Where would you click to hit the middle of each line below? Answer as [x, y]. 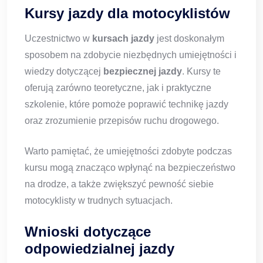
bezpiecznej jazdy [143, 72]
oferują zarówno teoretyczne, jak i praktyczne [118, 88]
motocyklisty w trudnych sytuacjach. [99, 201]
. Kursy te [201, 72]
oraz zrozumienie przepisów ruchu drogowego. [122, 121]
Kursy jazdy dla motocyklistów [127, 14]
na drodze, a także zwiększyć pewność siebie [119, 184]
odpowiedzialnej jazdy [100, 249]
